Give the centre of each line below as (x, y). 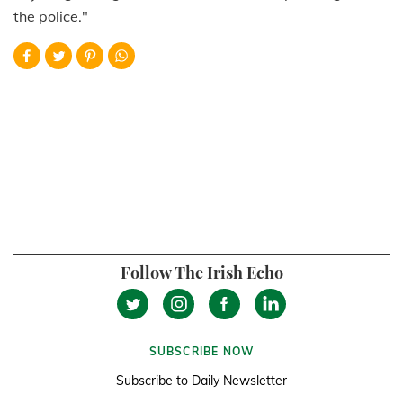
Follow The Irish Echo (201, 273)
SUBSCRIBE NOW (201, 352)
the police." (51, 17)
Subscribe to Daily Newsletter (201, 381)
